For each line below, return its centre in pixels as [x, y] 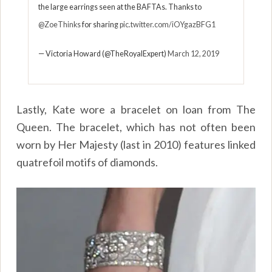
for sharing [100, 25]
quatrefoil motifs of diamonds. [87, 162]
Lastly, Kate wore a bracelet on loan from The [136, 109]
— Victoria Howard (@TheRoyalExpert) [103, 53]
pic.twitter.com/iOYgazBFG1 [168, 25]
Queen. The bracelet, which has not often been [136, 127]
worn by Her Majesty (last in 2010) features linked [136, 144]
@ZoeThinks [60, 25]
